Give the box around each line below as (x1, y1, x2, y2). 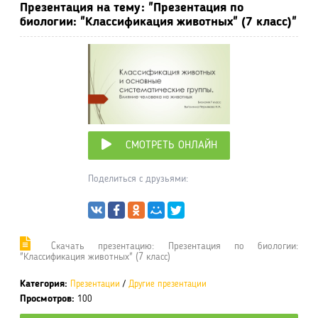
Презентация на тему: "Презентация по (20, 1, 243, 14)
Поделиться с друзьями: (88, 173, 188, 184)
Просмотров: (20, 294, 75, 304)
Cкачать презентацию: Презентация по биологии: (38, 241, 298, 251)
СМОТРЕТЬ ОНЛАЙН (125, 139, 217, 151)
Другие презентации (128, 280, 207, 289)
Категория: (20, 279, 67, 289)
